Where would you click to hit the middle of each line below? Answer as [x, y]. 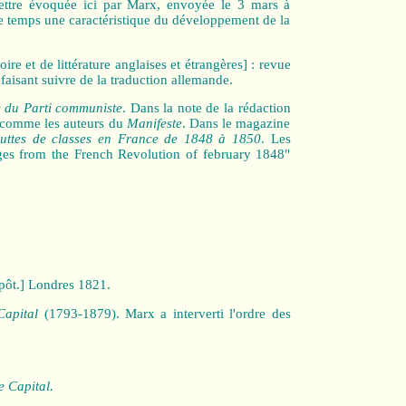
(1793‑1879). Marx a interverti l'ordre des [167, 313]
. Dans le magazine [236, 124]
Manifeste [154, 124]
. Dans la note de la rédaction [207, 108]
